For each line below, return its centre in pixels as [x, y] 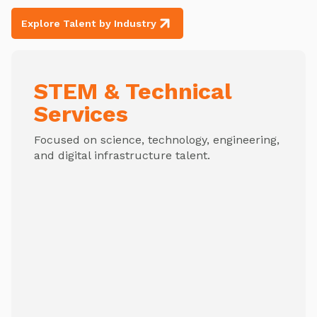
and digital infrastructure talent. [122, 156]
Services [81, 114]
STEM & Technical [133, 92]
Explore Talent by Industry [89, 24]
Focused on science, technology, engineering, [157, 140]
